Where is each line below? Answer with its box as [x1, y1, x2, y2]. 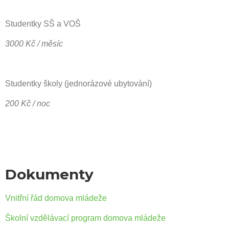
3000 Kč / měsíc [5, 39, 63, 48]
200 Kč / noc [5, 99, 50, 108]
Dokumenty [5, 166, 94, 183]
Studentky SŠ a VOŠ [5, 19, 81, 28]
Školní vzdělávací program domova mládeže [5, 214, 166, 222]
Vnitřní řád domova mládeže [5, 194, 107, 202]
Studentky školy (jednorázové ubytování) [5, 79, 152, 88]
